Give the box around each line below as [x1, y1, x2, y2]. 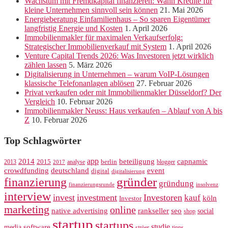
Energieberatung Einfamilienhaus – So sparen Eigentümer [24, 15, 210, 24]
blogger [157, 158, 175, 166]
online [110, 204, 136, 216]
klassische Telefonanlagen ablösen [24, 79, 134, 88]
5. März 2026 [69, 61, 112, 70]
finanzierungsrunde [69, 182, 115, 188]
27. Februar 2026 [136, 79, 192, 88]
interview [4, 189, 51, 204]
